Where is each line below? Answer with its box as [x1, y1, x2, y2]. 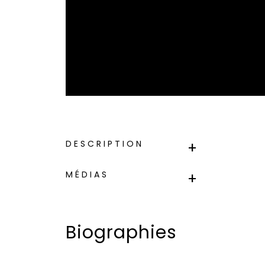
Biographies [66, 220, 177, 245]
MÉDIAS [66, 169, 109, 181]
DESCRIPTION [66, 138, 144, 150]
